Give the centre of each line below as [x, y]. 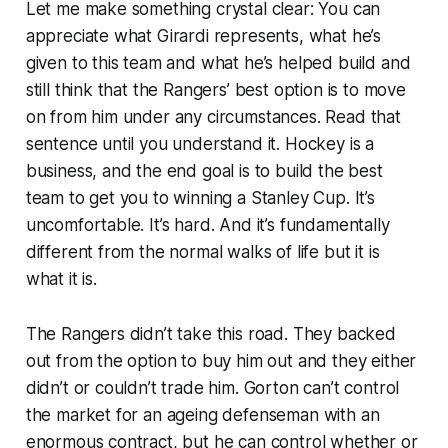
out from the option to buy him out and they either [221, 360]
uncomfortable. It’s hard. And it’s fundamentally [207, 224]
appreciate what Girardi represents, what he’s [203, 35]
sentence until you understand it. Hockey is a [200, 143]
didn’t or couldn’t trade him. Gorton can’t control [212, 387]
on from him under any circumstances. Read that [213, 116]
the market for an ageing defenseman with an [202, 414]
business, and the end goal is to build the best [204, 170]
